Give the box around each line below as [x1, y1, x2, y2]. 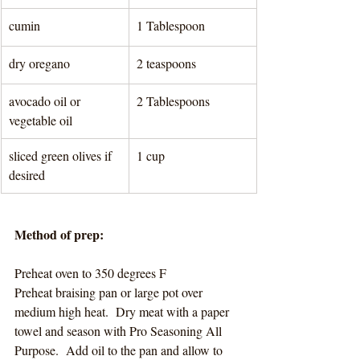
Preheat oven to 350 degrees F [14, 264, 166, 282]
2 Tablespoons [137, 92, 213, 110]
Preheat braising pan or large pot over [14, 284, 206, 301]
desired [9, 166, 45, 184]
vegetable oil [9, 112, 72, 129]
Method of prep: [14, 225, 104, 244]
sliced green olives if [9, 147, 115, 165]
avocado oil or [9, 92, 84, 110]
